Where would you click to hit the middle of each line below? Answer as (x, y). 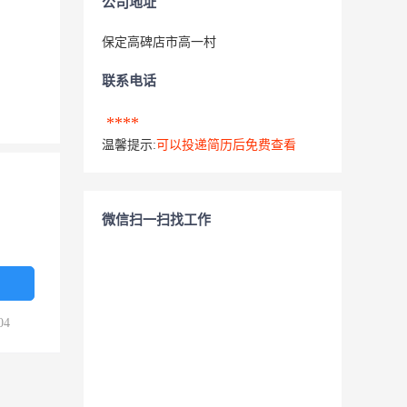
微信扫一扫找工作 (156, 220)
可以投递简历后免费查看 (226, 145)
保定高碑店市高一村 (161, 42)
